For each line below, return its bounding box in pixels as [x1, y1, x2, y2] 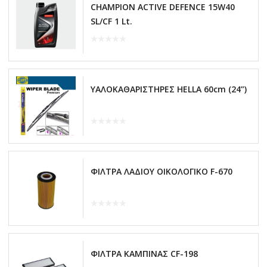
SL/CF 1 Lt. [91, 15, 132, 27]
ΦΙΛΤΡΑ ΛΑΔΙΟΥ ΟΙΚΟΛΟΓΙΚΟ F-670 [91, 165, 232, 177]
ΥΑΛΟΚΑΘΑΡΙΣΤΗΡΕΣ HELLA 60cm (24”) [91, 83, 247, 95]
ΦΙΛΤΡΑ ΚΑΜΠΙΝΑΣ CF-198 [91, 247, 198, 259]
